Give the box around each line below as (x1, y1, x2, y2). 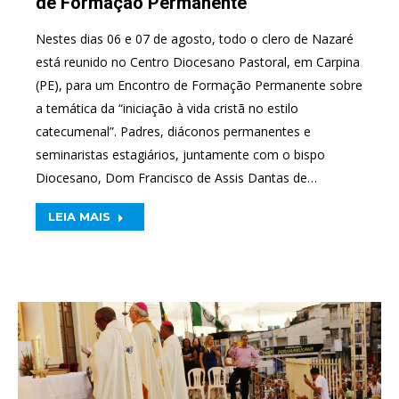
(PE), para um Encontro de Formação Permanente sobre (36, 77, 362, 94)
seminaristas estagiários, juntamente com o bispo (36, 146, 325, 163)
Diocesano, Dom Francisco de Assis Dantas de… (36, 169, 317, 186)
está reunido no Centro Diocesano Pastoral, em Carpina (36, 53, 360, 70)
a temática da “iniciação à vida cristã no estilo (36, 100, 298, 117)
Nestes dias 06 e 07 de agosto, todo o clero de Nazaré (36, 30, 354, 47)
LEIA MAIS (48, 209, 110, 224)
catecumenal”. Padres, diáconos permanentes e (36, 123, 311, 140)
